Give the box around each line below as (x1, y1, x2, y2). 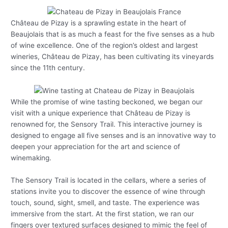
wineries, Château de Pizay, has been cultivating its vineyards (11, 52, 214, 61)
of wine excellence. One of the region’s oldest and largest (11, 41, 198, 49)
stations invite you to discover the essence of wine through (11, 187, 206, 195)
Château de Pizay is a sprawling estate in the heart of (11, 18, 187, 27)
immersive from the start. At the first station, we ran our (11, 209, 194, 218)
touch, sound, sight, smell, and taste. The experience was (11, 198, 200, 207)
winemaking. (11, 154, 52, 162)
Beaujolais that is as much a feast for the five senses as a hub (11, 30, 215, 38)
